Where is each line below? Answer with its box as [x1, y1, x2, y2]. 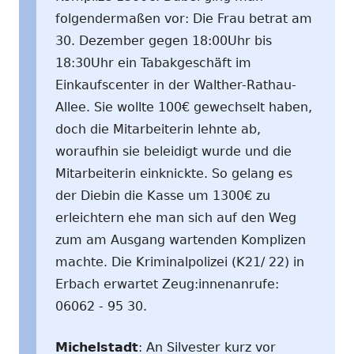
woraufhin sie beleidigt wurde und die [55, 143, 292, 159]
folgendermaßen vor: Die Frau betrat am [55, 10, 312, 26]
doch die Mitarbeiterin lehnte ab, [55, 121, 261, 137]
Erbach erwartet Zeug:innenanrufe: [55, 276, 279, 292]
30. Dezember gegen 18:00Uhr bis [55, 32, 272, 48]
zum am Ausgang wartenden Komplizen [55, 232, 306, 247]
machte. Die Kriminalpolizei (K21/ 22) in [55, 254, 304, 269]
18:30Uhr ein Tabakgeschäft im [55, 55, 251, 70]
